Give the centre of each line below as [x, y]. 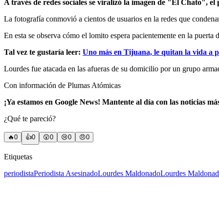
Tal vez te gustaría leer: [43, 52]
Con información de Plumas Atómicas [62, 85]
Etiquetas [18, 156]
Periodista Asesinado [66, 173]
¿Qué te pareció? [30, 118]
